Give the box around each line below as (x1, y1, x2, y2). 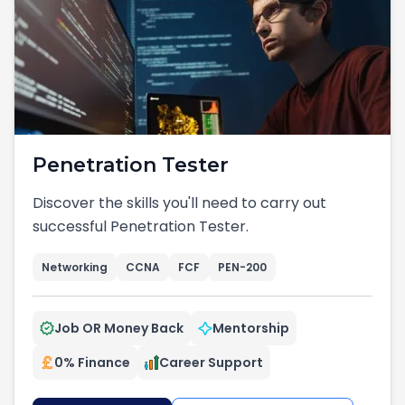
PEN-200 (218, 259, 267, 275)
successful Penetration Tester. (33, 216, 249, 237)
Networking (42, 259, 108, 275)
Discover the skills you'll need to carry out (33, 193, 326, 213)
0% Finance (54, 353, 130, 372)
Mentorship (212, 319, 289, 337)
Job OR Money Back (54, 319, 184, 337)
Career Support (159, 353, 263, 372)
